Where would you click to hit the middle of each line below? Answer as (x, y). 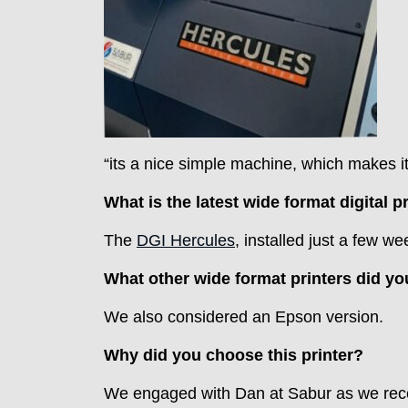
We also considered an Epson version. (244, 317)
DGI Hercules (186, 240)
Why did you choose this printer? (234, 355)
